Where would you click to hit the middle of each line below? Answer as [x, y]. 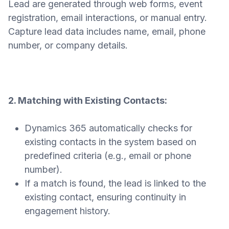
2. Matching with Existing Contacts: [88, 101]
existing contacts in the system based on [110, 142]
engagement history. [67, 211]
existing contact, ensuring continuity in [105, 197]
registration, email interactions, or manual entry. [108, 18]
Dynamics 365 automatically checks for [108, 128]
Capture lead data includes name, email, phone [107, 32]
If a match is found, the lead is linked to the [115, 184]
